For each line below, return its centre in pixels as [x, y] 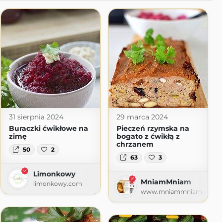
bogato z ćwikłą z [148, 136]
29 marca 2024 [142, 117]
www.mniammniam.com [179, 192]
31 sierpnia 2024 [36, 117]
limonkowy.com [57, 184]
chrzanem [135, 144]
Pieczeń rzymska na [153, 128]
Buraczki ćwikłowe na [48, 128]
